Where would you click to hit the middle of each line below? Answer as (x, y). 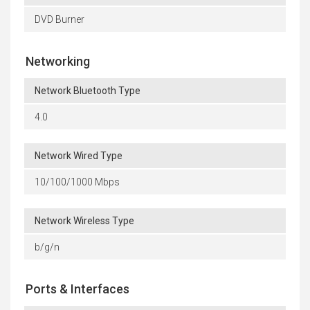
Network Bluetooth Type (88, 90)
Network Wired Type (79, 155)
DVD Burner (60, 19)
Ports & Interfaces (77, 289)
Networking (58, 61)
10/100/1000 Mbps (77, 182)
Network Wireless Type (84, 220)
